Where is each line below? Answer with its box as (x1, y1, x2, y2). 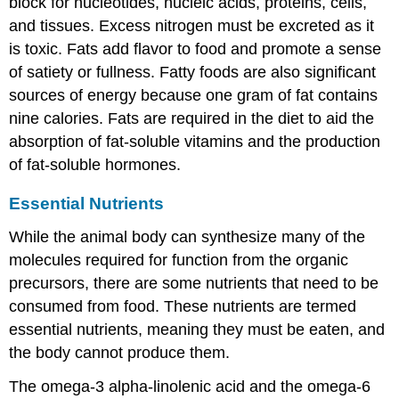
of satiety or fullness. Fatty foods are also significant (9, 62, 377, 81)
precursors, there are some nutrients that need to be (9, 273, 379, 292)
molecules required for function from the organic (9, 250, 349, 269)
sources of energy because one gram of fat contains (9, 85, 379, 104)
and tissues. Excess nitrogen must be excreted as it (9, 16, 375, 35)
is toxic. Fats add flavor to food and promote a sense (9, 39, 382, 58)
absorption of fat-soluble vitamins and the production (9, 132, 381, 151)
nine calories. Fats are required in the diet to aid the (9, 109, 375, 127)
